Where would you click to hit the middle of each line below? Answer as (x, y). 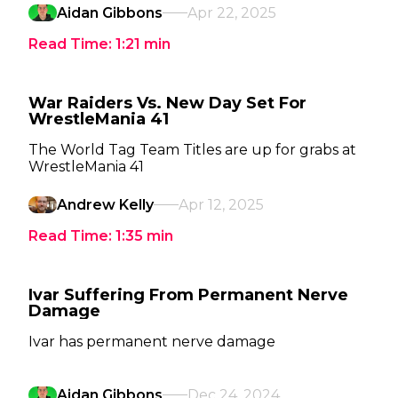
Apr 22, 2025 (232, 13)
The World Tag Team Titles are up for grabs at (192, 150)
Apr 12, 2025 (221, 205)
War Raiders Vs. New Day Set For (167, 103)
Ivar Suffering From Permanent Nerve (188, 295)
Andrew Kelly (105, 205)
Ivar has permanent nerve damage (152, 342)
